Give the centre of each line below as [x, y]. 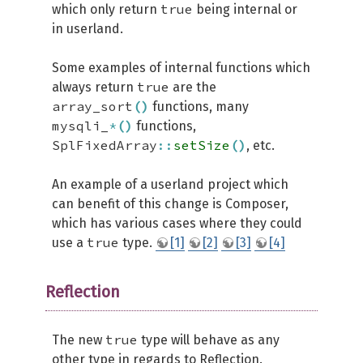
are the [193, 87]
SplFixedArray [105, 145]
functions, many [199, 107]
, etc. [261, 145]
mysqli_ [80, 126]
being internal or [245, 9]
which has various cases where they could [177, 223]
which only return [106, 9]
